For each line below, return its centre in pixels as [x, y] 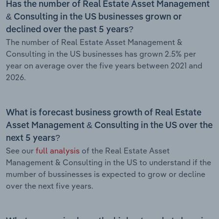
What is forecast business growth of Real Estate [104, 113]
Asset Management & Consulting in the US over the [109, 125]
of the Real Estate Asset [125, 150]
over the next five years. [50, 186]
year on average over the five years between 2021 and [104, 65]
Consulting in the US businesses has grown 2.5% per [101, 54]
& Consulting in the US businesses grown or [94, 17]
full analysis [58, 150]
